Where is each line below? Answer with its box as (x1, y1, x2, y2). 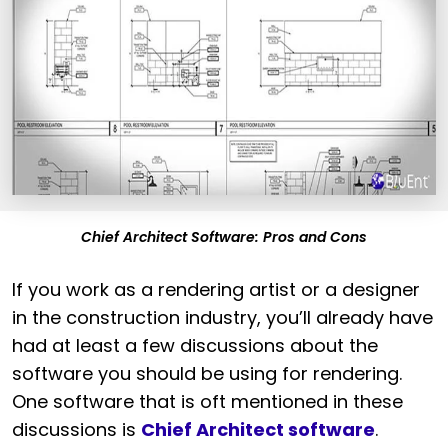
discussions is (12, 416, 141, 442)
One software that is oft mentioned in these (12, 388, 403, 414)
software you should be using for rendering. (12, 360, 402, 386)
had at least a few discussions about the (12, 332, 378, 358)
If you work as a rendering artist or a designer (12, 276, 420, 302)
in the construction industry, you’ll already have (12, 304, 433, 330)
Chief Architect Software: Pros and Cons (81, 226, 367, 247)
